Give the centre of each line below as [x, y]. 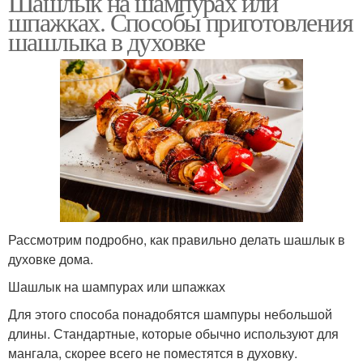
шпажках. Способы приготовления [180, 22]
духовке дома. [51, 258]
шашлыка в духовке [107, 41]
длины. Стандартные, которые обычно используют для [173, 333]
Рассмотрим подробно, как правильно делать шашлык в [177, 239]
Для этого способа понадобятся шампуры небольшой [170, 314]
